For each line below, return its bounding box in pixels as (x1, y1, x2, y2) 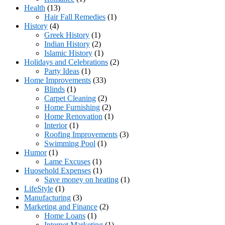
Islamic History (44, 49, 92, 58)
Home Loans (44, 211, 85, 220)
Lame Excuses (44, 157, 90, 166)
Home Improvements (24, 76, 91, 85)
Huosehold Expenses (24, 166, 91, 175)
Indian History (44, 40, 90, 49)
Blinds (44, 85, 65, 94)
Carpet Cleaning (44, 94, 96, 103)
